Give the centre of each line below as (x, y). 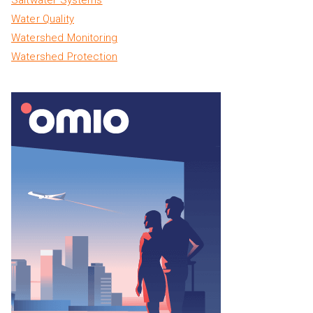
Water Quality (43, 19)
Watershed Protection (64, 56)
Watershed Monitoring (64, 37)
